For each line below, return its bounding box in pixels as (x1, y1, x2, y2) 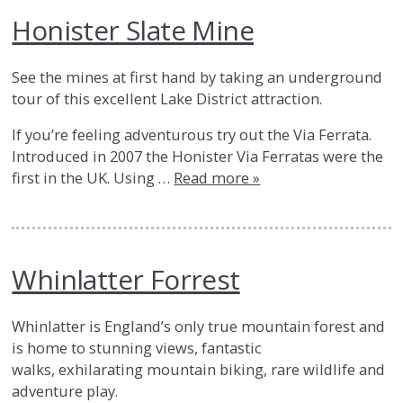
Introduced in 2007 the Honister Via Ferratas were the (12, 146, 384, 167)
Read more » (174, 167, 261, 189)
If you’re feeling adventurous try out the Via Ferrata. (12, 124, 372, 146)
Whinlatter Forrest (12, 260, 240, 298)
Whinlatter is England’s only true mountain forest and (12, 315, 386, 336)
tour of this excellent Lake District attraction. (12, 87, 323, 109)
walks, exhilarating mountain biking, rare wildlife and (12, 358, 386, 380)
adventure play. (12, 380, 119, 401)
